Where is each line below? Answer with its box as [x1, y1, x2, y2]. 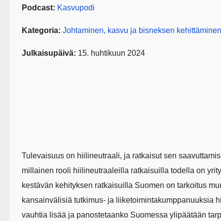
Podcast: [22, 3, 55, 12]
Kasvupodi [57, 3, 95, 12]
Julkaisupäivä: [22, 49, 76, 58]
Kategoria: [22, 26, 61, 35]
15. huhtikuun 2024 [76, 49, 145, 58]
